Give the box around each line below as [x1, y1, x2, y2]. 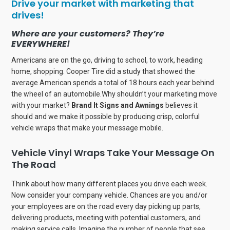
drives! [11, 9, 45, 22]
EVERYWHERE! [11, 38, 70, 50]
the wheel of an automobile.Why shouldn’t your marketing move [11, 90, 218, 99]
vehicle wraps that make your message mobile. [11, 124, 164, 132]
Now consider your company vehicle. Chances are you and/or [11, 191, 208, 200]
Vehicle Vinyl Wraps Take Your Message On [11, 146, 215, 160]
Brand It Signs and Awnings [71, 101, 164, 110]
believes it [164, 101, 198, 110]
